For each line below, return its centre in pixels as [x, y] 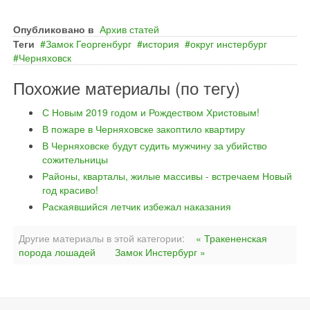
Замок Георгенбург [89, 44]
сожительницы [75, 159]
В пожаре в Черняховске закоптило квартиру [144, 129]
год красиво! [70, 190]
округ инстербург [229, 44]
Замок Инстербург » [160, 252]
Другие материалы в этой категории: [102, 238]
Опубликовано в [54, 29]
